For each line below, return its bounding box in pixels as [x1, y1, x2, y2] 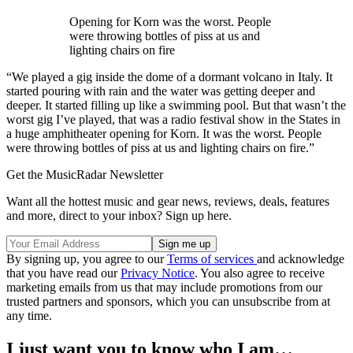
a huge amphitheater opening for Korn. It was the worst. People [6, 126, 321, 140]
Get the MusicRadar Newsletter [6, 167, 163, 181]
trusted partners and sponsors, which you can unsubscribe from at [6, 294, 330, 308]
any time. [6, 308, 52, 322]
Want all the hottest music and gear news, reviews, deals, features [6, 194, 329, 208]
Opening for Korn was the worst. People [69, 14, 271, 28]
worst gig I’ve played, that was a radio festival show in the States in [6, 112, 340, 126]
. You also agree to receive [195, 266, 325, 280]
